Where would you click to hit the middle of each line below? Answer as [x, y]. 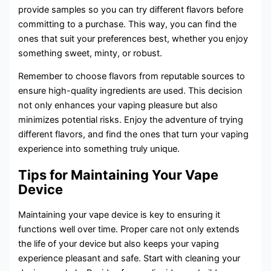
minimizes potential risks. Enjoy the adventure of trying [131, 120]
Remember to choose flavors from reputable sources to [132, 77]
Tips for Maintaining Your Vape [119, 175]
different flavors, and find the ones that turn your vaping [134, 135]
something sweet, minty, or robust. [90, 53]
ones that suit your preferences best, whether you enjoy [133, 38]
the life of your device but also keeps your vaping [119, 243]
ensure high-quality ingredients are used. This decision [131, 91]
